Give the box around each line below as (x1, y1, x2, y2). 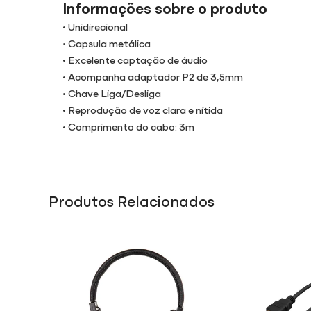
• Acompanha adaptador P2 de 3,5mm (62, 69, 243, 84)
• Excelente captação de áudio (62, 52, 208, 67)
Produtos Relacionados (49, 190, 215, 212)
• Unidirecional (62, 19, 128, 34)
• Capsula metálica (62, 35, 151, 51)
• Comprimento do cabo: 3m (62, 119, 194, 134)
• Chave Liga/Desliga (62, 85, 161, 101)
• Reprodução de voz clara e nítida (62, 102, 223, 117)
